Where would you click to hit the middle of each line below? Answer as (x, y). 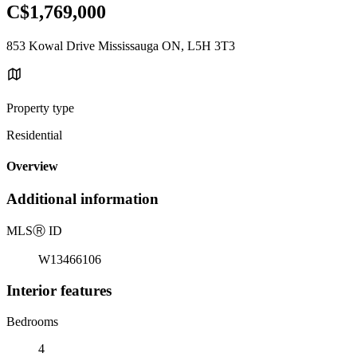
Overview (32, 167)
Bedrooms (32, 321)
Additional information (82, 199)
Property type (40, 108)
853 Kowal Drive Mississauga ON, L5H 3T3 (121, 45)
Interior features (59, 290)
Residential (34, 135)
